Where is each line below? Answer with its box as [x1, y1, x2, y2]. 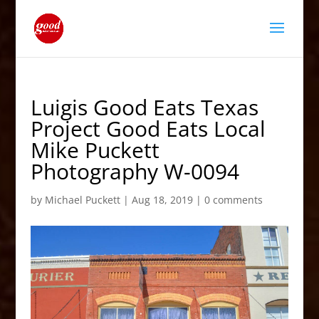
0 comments [204, 193, 263, 206]
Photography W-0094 [30, 157, 239, 186]
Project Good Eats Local [30, 114, 266, 143]
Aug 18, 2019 [131, 193, 193, 206]
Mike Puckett [30, 135, 159, 164]
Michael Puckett [44, 193, 120, 206]
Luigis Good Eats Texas [30, 93, 258, 122]
